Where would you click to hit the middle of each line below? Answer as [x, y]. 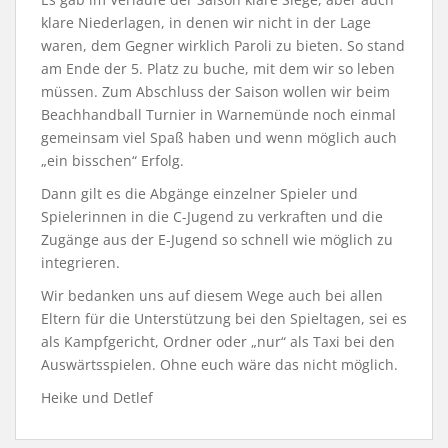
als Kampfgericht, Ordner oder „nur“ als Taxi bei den [218, 341]
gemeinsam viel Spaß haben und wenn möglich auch [219, 137]
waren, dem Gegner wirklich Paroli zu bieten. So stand [223, 45]
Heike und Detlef [97, 397]
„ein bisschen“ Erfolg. [112, 160]
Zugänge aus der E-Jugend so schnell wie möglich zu [217, 239]
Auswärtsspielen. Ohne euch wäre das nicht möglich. [219, 364]
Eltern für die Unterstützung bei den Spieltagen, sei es [224, 318]
